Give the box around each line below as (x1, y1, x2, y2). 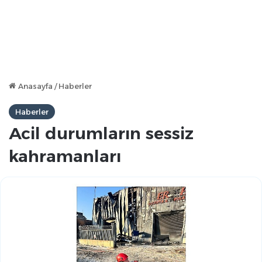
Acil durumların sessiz (9, 123, 194, 143)
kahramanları (9, 146, 121, 166)
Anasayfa (16, 81, 53, 91)
